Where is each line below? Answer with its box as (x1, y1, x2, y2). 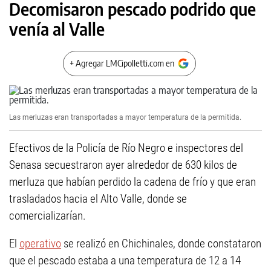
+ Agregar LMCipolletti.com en (70, 58, 174, 68)
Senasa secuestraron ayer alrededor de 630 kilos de (9, 158, 237, 172)
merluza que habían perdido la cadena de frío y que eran (9, 175, 256, 189)
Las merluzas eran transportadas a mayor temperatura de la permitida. (9, 113, 241, 122)
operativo (19, 237, 61, 250)
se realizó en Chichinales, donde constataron (61, 237, 261, 250)
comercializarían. (9, 209, 86, 223)
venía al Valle (9, 18, 105, 39)
